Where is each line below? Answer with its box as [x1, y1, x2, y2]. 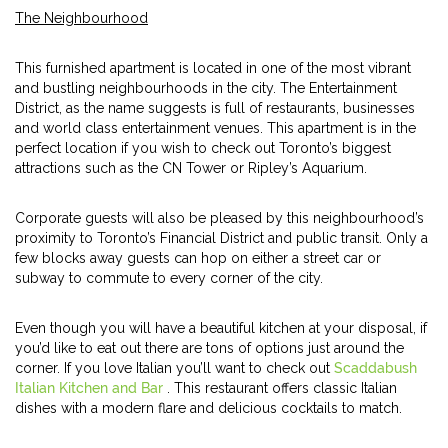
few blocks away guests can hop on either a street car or [15, 250, 381, 266]
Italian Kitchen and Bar [15, 380, 167, 396]
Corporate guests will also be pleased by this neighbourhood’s [15, 210, 424, 226]
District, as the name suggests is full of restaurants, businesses [15, 100, 415, 116]
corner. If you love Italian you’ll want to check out [15, 360, 334, 376]
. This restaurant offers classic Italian [167, 380, 397, 396]
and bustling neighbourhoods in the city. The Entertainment [15, 80, 397, 96]
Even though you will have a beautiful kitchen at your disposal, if [15, 320, 427, 336]
